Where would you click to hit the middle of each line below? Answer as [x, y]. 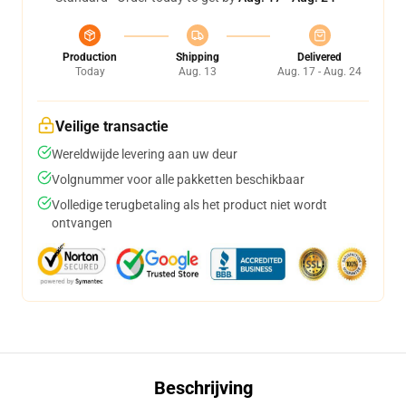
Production [90, 57]
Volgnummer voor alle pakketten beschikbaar [178, 179]
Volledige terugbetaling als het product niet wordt [189, 205]
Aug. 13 [197, 72]
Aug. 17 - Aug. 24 [319, 72]
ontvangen [82, 223]
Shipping [197, 57]
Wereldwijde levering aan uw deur [145, 154]
